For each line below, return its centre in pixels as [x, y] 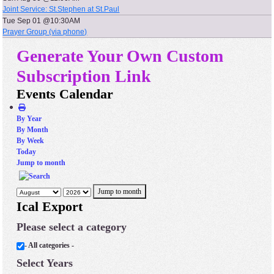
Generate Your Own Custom [120, 56]
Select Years [45, 263]
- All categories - [50, 246]
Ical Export [50, 207]
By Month [33, 130]
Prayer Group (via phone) [45, 32]
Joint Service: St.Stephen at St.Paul [61, 9]
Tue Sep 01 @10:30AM [42, 21]
